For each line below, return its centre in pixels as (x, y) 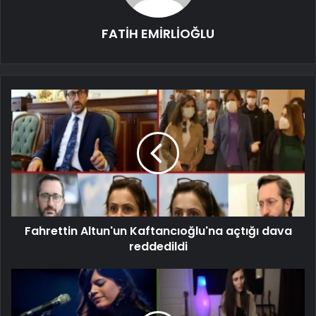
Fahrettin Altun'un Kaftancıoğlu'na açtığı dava (158, 231)
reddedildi (158, 246)
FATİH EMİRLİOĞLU (158, 33)
